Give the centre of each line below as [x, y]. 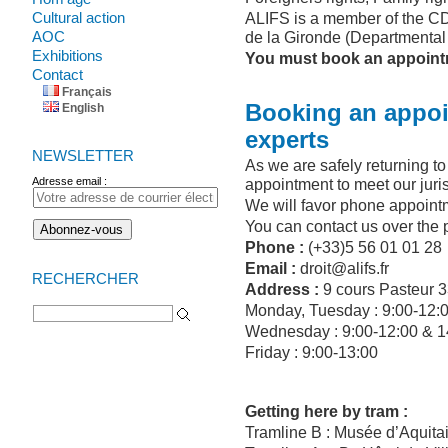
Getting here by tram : [327, 411]
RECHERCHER [86, 278]
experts [287, 140]
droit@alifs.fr [343, 268]
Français [87, 92]
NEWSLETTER [83, 155]
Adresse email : [70, 181]
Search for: [39, 287]
